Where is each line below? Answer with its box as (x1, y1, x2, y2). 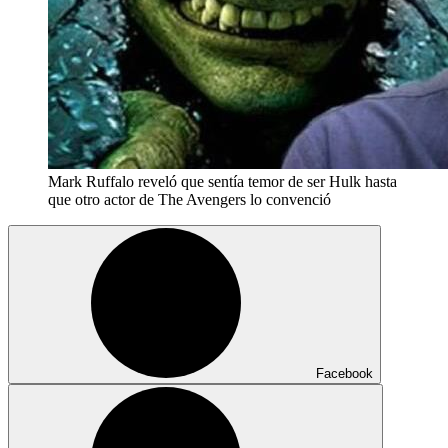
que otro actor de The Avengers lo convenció (48, 190, 331, 208)
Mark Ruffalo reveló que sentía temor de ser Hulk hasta (48, 172, 397, 190)
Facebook (316, 365, 373, 381)
